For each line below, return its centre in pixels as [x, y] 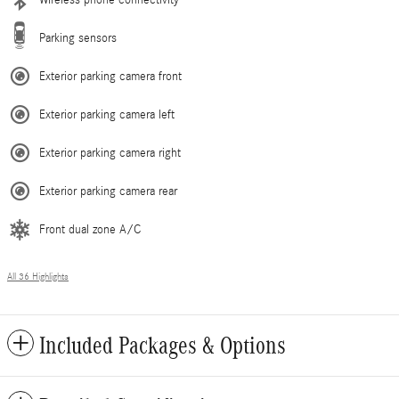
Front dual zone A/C [90, 229]
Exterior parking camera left [107, 114]
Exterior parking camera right [110, 153]
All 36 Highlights [38, 277]
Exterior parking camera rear [108, 191]
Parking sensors [78, 38]
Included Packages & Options [163, 345]
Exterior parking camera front [110, 76]
